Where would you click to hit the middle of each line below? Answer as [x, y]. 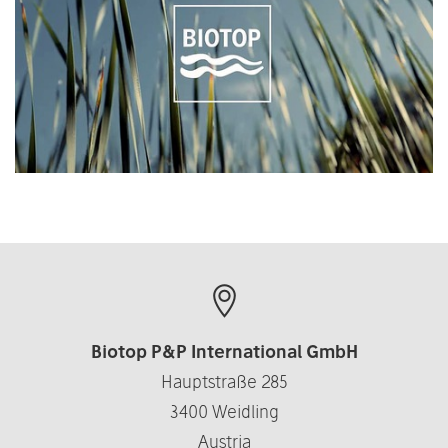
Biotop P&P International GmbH [224, 351]
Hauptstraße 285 [224, 381]
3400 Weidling [224, 411]
